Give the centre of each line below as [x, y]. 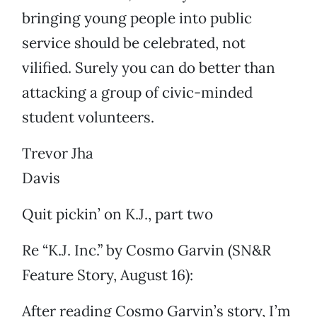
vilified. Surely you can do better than [149, 68]
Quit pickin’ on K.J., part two [117, 214]
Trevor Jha [58, 154]
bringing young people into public [137, 18]
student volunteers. [88, 117]
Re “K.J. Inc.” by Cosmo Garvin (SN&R [146, 250]
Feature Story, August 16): [108, 275]
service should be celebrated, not [134, 43]
